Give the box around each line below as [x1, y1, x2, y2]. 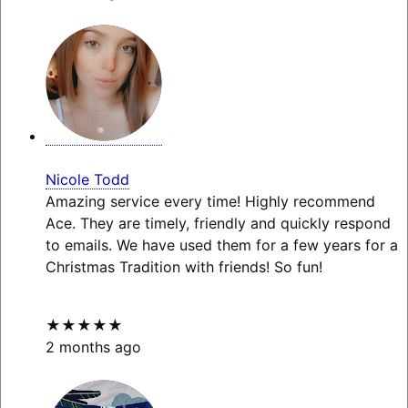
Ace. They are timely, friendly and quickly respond [45, 214, 391, 233]
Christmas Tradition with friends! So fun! [45, 258, 322, 277]
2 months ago [45, 338, 141, 357]
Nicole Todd [45, 170, 129, 189]
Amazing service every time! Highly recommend [45, 192, 375, 211]
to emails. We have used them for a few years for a [45, 236, 398, 255]
